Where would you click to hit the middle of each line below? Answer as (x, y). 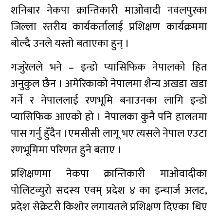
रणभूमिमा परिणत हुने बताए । (66, 150)
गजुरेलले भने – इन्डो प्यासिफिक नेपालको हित (109, 68)
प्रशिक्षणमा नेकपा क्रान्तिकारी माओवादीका (109, 174)
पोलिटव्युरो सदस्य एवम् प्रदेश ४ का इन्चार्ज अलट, (109, 191)
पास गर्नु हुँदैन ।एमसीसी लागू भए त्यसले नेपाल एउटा (109, 134)
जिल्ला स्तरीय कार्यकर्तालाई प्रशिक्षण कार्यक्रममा (109, 27)
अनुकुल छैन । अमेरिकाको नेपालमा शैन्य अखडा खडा (109, 84)
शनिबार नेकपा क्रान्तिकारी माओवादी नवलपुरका (109, 11)
